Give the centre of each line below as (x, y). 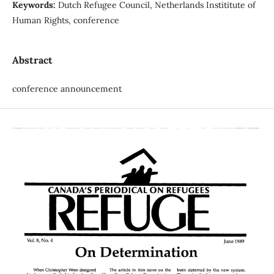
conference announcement (67, 88)
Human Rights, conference (65, 20)
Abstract (32, 60)
